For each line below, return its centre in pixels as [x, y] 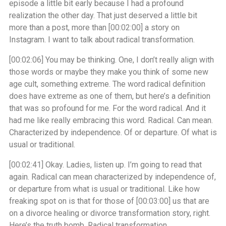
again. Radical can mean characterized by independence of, [112, 177]
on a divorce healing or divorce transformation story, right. [110, 213]
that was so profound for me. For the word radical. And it [107, 108]
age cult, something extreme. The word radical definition [107, 84]
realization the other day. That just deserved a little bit [103, 15]
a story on [161, 27]
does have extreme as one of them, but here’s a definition [110, 96]
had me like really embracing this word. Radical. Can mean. [111, 120]
